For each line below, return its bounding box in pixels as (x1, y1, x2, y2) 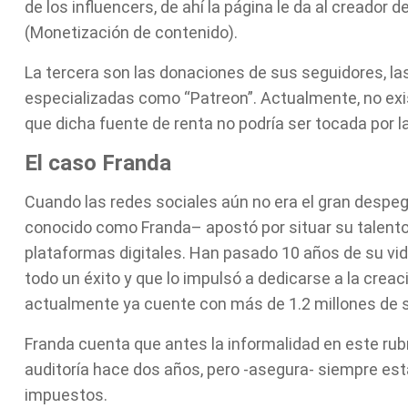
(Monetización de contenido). (25, 23, 238, 42)
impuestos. (25, 385, 107, 404)
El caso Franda (25, 150, 171, 176)
